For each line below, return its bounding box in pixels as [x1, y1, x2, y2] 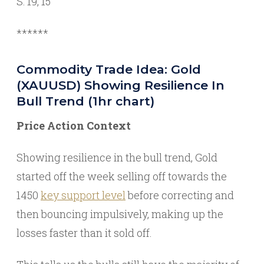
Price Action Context [16, 118, 131, 133]
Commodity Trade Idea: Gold [16, 61, 201, 77]
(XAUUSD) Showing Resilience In [16, 77, 225, 93]
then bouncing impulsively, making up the [16, 206, 223, 221]
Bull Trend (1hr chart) [16, 93, 154, 108]
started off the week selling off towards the [16, 169, 227, 183]
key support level [41, 187, 126, 202]
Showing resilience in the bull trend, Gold [16, 150, 217, 164]
